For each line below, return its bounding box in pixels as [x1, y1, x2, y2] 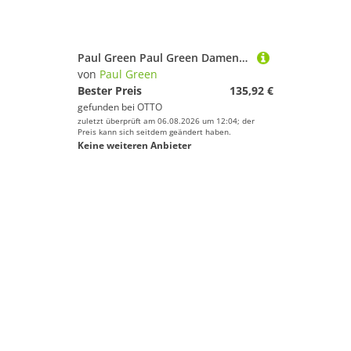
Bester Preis [78, 83, 142, 98]
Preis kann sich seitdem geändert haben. [78, 126, 231, 137]
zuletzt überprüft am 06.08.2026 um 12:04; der [78, 115, 255, 126]
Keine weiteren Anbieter [78, 139, 191, 152]
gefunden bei [78, 100, 137, 114]
